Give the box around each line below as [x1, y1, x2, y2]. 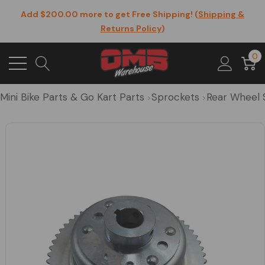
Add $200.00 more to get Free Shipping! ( [21, 9, 198, 20]
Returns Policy [100, 23, 161, 34]
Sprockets [151, 91, 199, 104]
